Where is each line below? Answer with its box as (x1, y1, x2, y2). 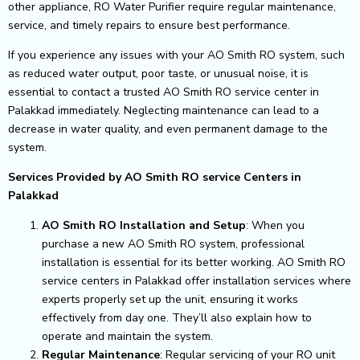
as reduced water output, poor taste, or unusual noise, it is (8, 65, 309, 81)
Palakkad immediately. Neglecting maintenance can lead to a (8, 102, 319, 118)
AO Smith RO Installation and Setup (42, 217, 246, 233)
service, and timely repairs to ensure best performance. (8, 17, 290, 33)
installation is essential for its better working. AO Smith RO (42, 254, 346, 270)
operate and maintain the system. (42, 328, 213, 344)
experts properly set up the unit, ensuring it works (42, 291, 298, 307)
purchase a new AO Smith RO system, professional (42, 235, 305, 252)
